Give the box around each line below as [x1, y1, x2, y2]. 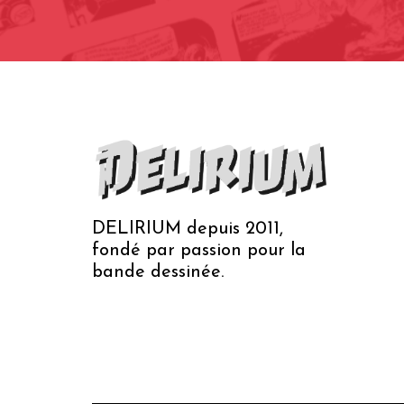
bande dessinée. [92, 263, 224, 282]
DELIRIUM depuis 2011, [92, 220, 283, 239]
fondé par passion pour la [92, 242, 306, 261]
